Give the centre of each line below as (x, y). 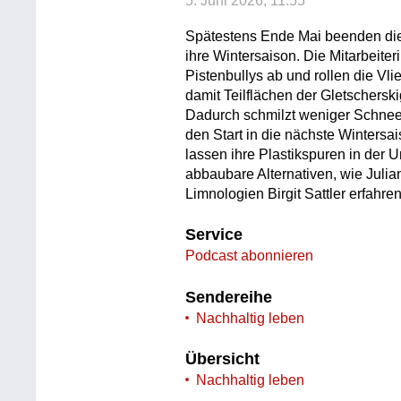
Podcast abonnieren (250, 256)
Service (214, 235)
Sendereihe (229, 297)
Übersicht (223, 359)
